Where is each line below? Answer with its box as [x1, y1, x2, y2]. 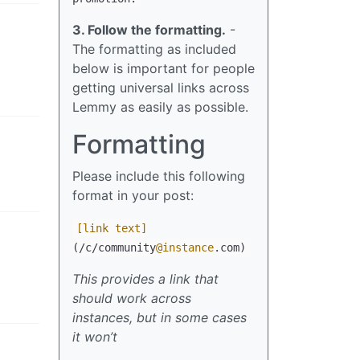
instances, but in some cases [72, 309, 247, 325]
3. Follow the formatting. [72, 21, 226, 38]
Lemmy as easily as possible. [72, 98, 248, 115]
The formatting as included [72, 40, 236, 57]
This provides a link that [72, 270, 219, 287]
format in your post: [72, 186, 194, 203]
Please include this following [72, 167, 245, 184]
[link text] [76, 221, 147, 235]
